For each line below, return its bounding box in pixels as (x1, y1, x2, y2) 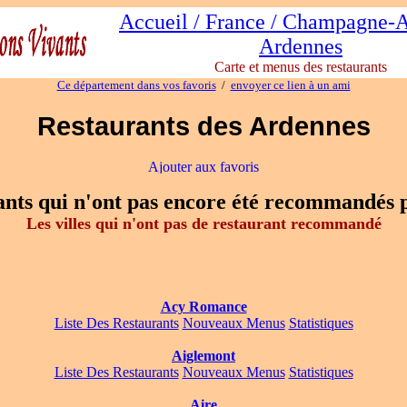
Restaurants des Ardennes (36, 110, 371, 141)
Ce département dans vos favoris (56, 78, 216, 92)
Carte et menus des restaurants (214, 59, 387, 74)
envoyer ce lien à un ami (230, 78, 351, 92)
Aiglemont (172, 348, 235, 364)
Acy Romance (160, 299, 247, 315)
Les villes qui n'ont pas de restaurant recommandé (25, 214, 382, 233)
